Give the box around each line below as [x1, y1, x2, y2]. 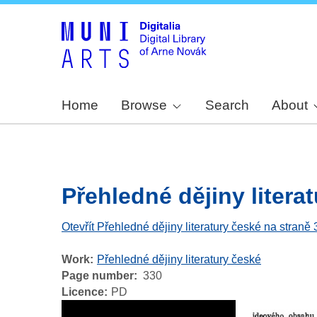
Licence [62, 286, 104, 299]
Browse [121, 98, 167, 113]
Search [205, 98, 250, 113]
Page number [62, 270, 134, 282]
